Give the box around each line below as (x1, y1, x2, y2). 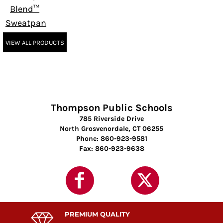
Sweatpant (5, 17, 50, 29)
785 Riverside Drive (79, 114, 144, 123)
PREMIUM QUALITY (64, 210, 130, 218)
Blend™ (10, 3, 40, 15)
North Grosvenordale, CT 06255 (60, 124, 163, 133)
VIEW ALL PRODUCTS (5, 38, 64, 46)
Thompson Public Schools (50, 102, 173, 113)
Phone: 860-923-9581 (76, 134, 147, 143)
